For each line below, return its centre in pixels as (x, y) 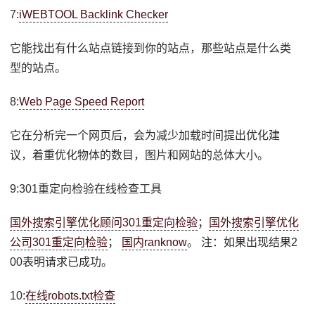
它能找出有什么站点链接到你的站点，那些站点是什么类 (151, 48)
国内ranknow (155, 242)
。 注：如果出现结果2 (243, 242)
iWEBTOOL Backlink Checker (94, 14)
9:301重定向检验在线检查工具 (86, 189)
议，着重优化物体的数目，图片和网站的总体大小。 (140, 155)
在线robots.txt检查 (71, 296)
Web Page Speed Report (82, 102)
